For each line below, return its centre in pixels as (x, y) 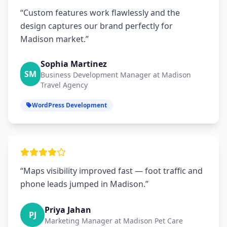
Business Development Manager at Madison (116, 75)
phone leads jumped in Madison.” (84, 184)
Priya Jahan (68, 210)
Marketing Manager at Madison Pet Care (114, 221)
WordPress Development (69, 105)
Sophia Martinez (73, 64)
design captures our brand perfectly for (97, 26)
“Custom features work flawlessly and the (100, 13)
